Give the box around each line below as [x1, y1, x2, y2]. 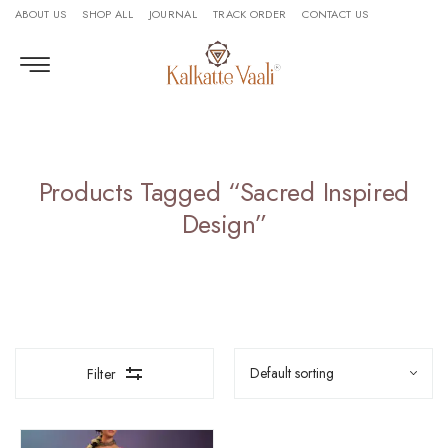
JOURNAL [148, 6, 197, 22]
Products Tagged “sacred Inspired [38, 173, 410, 211]
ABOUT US [15, 6, 67, 22]
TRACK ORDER [212, 6, 287, 22]
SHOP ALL [82, 6, 133, 22]
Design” [181, 205, 267, 243]
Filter [87, 364, 116, 384]
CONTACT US [302, 6, 369, 22]
